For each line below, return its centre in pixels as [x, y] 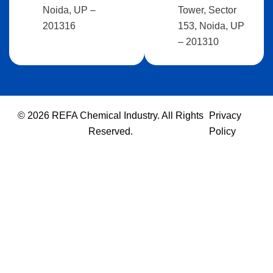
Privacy [225, 115]
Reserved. [110, 131]
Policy [222, 131]
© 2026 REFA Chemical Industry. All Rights [110, 115]
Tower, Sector [207, 10]
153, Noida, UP [211, 26]
